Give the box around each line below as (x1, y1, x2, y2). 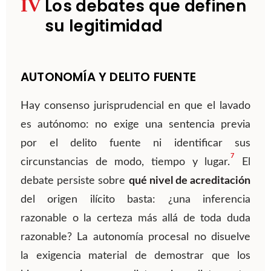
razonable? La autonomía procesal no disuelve (21, 232, 250, 243)
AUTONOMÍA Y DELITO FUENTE (21, 68, 196, 86)
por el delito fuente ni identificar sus (21, 138, 250, 149)
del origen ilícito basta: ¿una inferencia (21, 194, 250, 206)
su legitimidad (45, 15, 163, 38)
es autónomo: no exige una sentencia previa (21, 119, 250, 131)
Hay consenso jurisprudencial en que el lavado (21, 100, 250, 112)
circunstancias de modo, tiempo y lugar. (21, 157, 230, 168)
